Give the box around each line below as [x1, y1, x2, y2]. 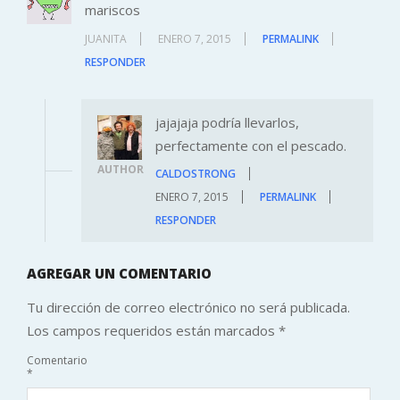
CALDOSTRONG [155, 166, 236, 181]
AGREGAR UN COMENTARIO [27, 264, 212, 282]
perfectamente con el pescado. [155, 136, 346, 154]
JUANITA [85, 30, 127, 46]
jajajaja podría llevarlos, [155, 112, 299, 131]
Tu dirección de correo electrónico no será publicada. [27, 298, 350, 316]
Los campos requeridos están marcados [27, 321, 279, 339]
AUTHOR [97, 161, 144, 177]
